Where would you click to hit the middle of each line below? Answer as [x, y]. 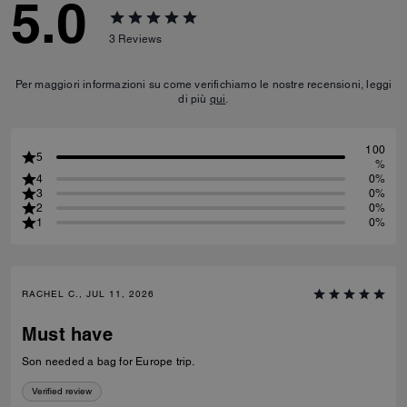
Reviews [140, 39]
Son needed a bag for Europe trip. [109, 362]
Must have [67, 334]
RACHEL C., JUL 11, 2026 [88, 294]
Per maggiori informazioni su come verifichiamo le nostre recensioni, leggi [203, 84]
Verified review [62, 391]
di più [194, 99]
